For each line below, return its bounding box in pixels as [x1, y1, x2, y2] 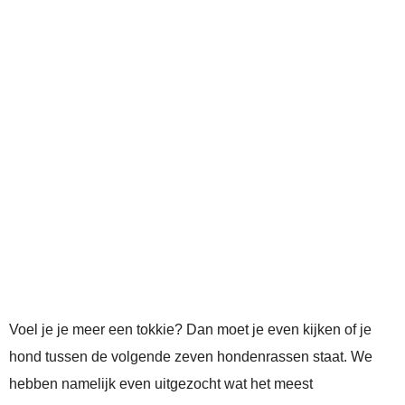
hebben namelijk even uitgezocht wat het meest [9, 376, 313, 392]
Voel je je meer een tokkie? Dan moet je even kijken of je [9, 322, 372, 338]
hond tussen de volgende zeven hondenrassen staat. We [9, 349, 372, 365]
